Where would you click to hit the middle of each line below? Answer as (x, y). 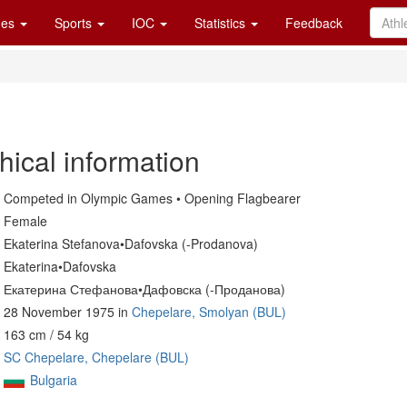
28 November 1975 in (68, 312)
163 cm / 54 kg (46, 334)
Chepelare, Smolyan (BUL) (209, 312)
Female (25, 221)
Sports (75, 23)
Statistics (222, 23)
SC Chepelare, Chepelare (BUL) (96, 357)
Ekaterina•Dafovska (60, 266)
